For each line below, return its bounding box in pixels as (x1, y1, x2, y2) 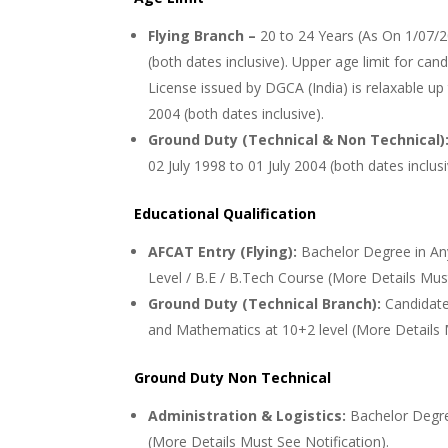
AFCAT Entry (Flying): (148, 242, 298, 262)
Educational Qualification (134, 204, 317, 224)
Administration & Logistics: (148, 406, 347, 426)
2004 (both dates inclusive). (148, 104, 325, 124)
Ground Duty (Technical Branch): (148, 294, 386, 314)
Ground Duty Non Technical (134, 368, 332, 388)
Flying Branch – (148, 26, 261, 46)
